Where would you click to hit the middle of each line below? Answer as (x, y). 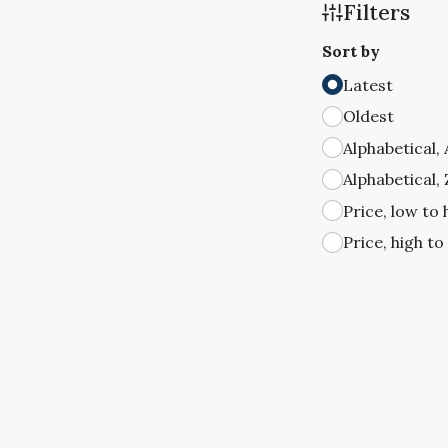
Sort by (351, 51)
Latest (368, 84)
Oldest (368, 116)
